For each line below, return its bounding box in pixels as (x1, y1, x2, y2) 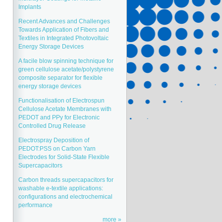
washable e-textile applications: (18, 184, 103, 192)
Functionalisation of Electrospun (18, 97, 105, 104)
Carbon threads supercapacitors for (18, 176, 113, 183)
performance (18, 201, 53, 209)
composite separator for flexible (18, 74, 103, 81)
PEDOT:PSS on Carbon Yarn (18, 145, 96, 152)
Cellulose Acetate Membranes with (18, 105, 111, 112)
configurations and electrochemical (18, 193, 112, 200)
